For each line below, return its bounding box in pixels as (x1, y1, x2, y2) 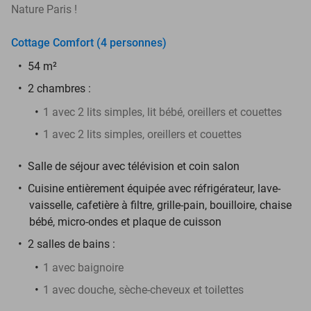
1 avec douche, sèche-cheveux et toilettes (43, 283, 244, 296)
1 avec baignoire (43, 260, 124, 274)
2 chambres (28, 81, 85, 95)
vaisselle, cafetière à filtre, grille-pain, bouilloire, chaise (29, 198, 292, 212)
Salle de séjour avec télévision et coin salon (28, 159, 239, 173)
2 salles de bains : (28, 237, 115, 251)
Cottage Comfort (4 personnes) (11, 35, 167, 49)
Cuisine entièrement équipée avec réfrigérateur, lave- (28, 181, 280, 195)
